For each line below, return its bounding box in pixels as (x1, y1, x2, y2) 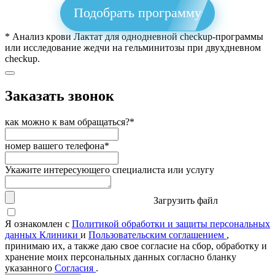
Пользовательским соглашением (88, 230, 227, 241)
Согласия (55, 263, 96, 274)
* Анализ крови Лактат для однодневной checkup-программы (5, 31, 263, 42)
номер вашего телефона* (5, 141, 109, 152)
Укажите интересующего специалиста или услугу (5, 165, 214, 176)
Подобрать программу (74, 5, 201, 21)
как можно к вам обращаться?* (5, 117, 134, 128)
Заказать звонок (5, 88, 114, 104)
